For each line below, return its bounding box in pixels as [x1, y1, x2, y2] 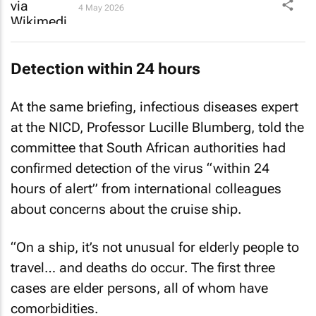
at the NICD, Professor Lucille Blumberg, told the [11, 119, 304, 135]
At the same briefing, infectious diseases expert [11, 98, 298, 115]
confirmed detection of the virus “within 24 [11, 159, 269, 176]
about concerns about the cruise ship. [11, 200, 241, 217]
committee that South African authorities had [11, 139, 286, 156]
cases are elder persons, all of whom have [11, 280, 268, 296]
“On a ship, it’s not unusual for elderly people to [11, 239, 299, 255]
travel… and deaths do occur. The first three [11, 260, 275, 276]
